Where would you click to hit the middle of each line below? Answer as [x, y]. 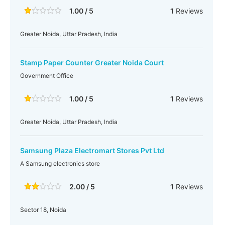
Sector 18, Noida [43, 210]
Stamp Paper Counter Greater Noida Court [92, 63]
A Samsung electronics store [60, 163]
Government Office [47, 76]
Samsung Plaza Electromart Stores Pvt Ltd [92, 150]
